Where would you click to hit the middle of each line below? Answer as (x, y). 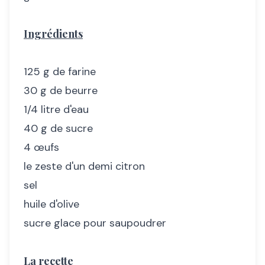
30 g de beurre (61, 91)
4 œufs (41, 147)
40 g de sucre (58, 128)
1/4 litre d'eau (56, 109)
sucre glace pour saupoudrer (95, 223)
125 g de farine (60, 72)
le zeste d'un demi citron (84, 166)
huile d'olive (51, 204)
